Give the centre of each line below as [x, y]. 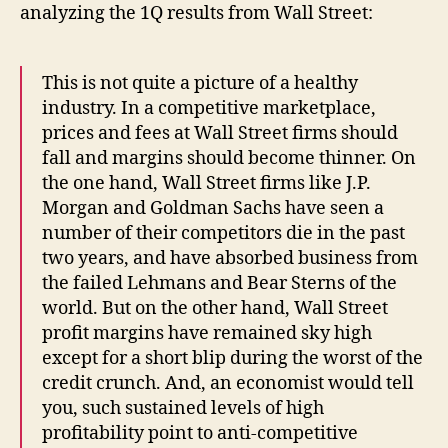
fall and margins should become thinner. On [229, 159]
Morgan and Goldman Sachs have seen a [213, 209]
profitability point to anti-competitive [200, 434]
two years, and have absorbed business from [230, 259]
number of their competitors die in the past [223, 234]
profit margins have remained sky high [207, 334]
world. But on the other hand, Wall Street [215, 309]
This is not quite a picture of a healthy [200, 84]
